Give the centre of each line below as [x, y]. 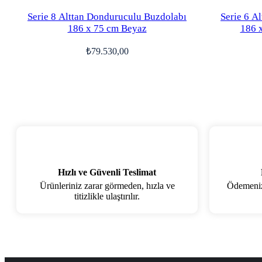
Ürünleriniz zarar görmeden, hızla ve [107, 186]
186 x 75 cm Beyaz [107, 28]
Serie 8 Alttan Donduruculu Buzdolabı [107, 17]
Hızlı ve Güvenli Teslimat [107, 172]
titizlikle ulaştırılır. [107, 196]
